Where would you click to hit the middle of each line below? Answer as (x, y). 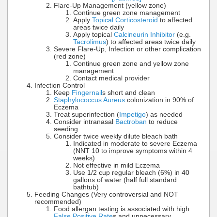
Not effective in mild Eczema (116, 165)
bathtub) (86, 187)
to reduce (162, 122)
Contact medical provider (111, 78)
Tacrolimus (90, 42)
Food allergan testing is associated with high (122, 209)
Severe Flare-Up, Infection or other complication (127, 49)
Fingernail (87, 93)
